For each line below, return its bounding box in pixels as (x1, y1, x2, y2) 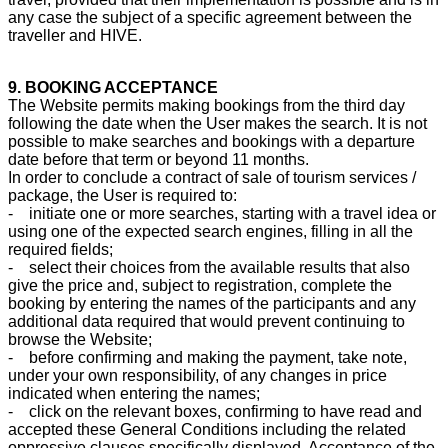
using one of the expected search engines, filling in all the (8, 222, 413, 240)
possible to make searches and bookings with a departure (8, 132, 415, 150)
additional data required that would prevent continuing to (8, 312, 405, 330)
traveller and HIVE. (8, 26, 142, 44)
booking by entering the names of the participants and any (8, 294, 416, 312)
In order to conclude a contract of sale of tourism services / (8, 168, 416, 186)
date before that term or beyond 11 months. (8, 150, 309, 168)
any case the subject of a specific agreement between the (8, 8, 412, 26)
